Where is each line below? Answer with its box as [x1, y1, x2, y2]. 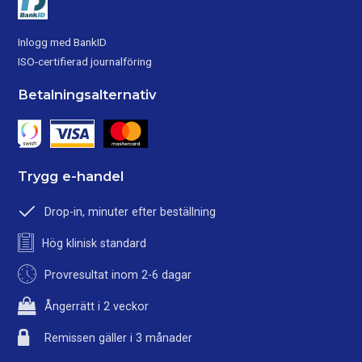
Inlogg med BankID [18, 35, 107, 48]
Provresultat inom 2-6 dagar [44, 267, 192, 281]
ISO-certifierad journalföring [18, 54, 153, 68]
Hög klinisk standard [42, 236, 147, 250]
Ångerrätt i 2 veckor [44, 299, 149, 313]
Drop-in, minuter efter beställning [44, 204, 217, 218]
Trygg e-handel [18, 167, 124, 184]
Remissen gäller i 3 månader [44, 330, 193, 344]
